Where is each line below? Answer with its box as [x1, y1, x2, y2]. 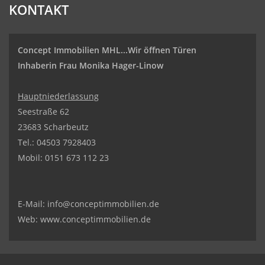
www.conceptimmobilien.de [40, 214, 151, 225]
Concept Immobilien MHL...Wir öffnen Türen [18, 44, 196, 56]
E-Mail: [18, 198, 47, 209]
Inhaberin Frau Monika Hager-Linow [18, 60, 163, 71]
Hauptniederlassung [18, 91, 99, 102]
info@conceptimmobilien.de [47, 198, 159, 209]
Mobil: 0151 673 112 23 [18, 152, 109, 163]
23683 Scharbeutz [18, 121, 89, 132]
